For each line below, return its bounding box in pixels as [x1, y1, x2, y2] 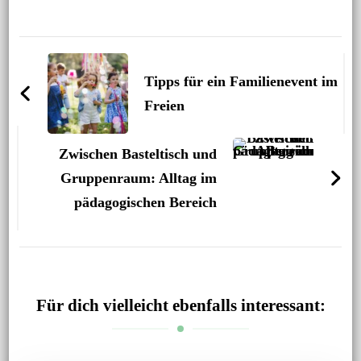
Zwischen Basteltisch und [59, 146, 218, 163]
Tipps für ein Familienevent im [143, 73, 338, 90]
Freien [143, 98, 185, 114]
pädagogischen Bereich [74, 194, 218, 211]
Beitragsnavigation [18, 36, 226, 66]
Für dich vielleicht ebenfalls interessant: [35, 296, 326, 316]
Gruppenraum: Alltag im [60, 170, 218, 187]
